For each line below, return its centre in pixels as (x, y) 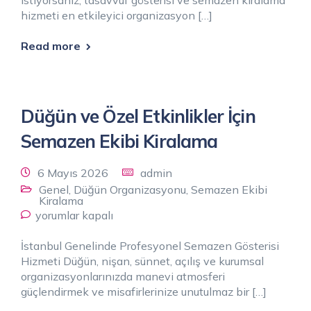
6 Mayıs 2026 (73, 173)
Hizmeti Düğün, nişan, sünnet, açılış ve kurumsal (142, 261)
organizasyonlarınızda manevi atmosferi (123, 276)
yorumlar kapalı (74, 215)
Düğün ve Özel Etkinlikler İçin (138, 116)
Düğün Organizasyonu (130, 189)
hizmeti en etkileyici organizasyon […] (117, 15)
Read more (51, 45)
